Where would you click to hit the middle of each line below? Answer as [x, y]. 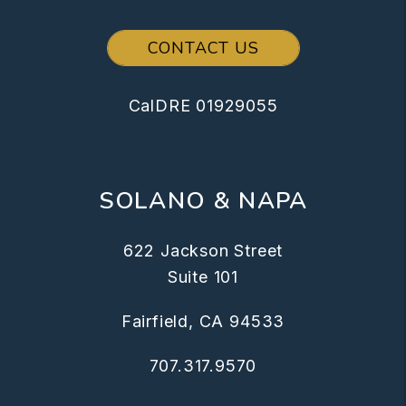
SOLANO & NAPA [203, 201]
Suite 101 [203, 277]
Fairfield [155, 322]
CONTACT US [203, 48]
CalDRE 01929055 [203, 106]
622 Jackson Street [203, 251]
